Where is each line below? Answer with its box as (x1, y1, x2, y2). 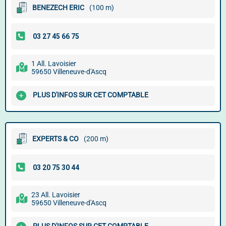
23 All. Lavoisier (31, 191, 80, 199)
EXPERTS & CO (32, 135, 79, 143)
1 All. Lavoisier (31, 60, 76, 68)
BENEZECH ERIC (32, 4, 84, 12)
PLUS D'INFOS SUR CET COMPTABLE (33, 91, 148, 99)
